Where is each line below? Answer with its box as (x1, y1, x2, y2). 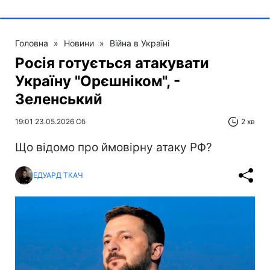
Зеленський (15, 90, 102, 108)
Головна (15, 37, 48, 48)
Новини (64, 37, 94, 48)
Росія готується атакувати (15, 54, 209, 72)
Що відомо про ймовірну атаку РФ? (15, 140, 212, 154)
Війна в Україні (110, 37, 169, 48)
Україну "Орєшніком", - (15, 72, 180, 90)
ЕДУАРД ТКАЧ (33, 171, 83, 180)
